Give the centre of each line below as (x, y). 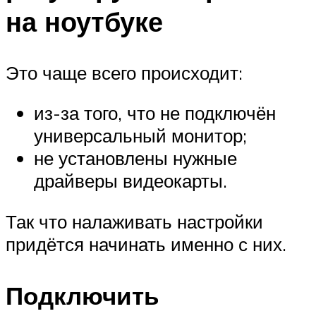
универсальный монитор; (140, 136)
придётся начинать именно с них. (146, 244)
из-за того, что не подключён (155, 113)
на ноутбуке (84, 21)
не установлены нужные (135, 158)
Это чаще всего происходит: (124, 72)
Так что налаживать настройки (134, 221)
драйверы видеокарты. (130, 181)
